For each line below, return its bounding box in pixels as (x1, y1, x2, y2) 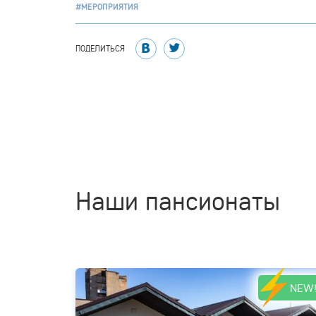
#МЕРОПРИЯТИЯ (75, 1, 138, 12)
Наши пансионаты (75, 183, 280, 217)
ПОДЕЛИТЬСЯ (75, 43, 125, 54)
